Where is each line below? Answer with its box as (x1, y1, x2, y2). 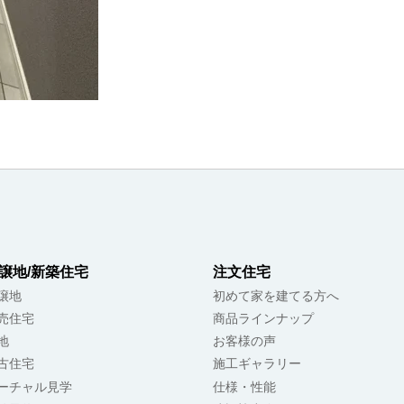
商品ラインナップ (213, 311, 315, 326)
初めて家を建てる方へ (213, 289, 340, 304)
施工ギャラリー (213, 356, 302, 372)
